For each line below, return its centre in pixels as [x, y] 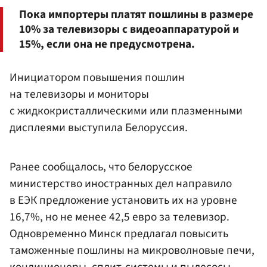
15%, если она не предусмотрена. [107, 44]
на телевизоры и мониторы [79, 94]
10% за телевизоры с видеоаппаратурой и [129, 30]
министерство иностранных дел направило [121, 184]
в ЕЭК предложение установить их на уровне [123, 201]
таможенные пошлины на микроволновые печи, [132, 251]
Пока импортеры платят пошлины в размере [136, 15]
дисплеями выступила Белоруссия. [99, 128]
